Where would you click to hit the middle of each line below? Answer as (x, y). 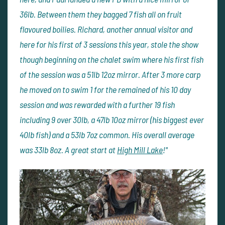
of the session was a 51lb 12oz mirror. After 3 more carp (110, 75)
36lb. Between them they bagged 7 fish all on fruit (101, 14)
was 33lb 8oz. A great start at (68, 150)
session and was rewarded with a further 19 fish (97, 105)
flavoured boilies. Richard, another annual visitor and (106, 29)
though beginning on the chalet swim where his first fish (111, 60)
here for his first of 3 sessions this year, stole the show (109, 44)
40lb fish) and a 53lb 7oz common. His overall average (107, 135)
